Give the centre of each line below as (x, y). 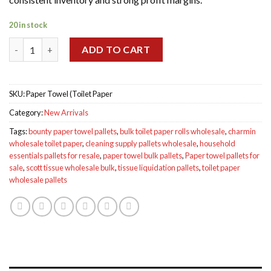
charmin (242, 131)
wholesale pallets (38, 179)
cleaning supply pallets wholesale (141, 143)
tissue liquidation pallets (158, 167)
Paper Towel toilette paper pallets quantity (97, 44)
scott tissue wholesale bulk (70, 167)
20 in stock (28, 25)
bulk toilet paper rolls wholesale (172, 131)
